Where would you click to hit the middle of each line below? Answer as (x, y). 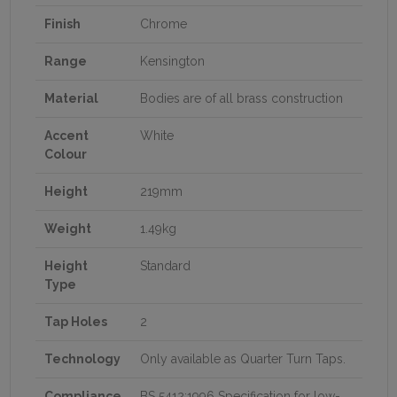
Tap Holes (76, 321)
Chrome (163, 23)
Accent (66, 135)
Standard (165, 265)
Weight (68, 228)
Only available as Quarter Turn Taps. (243, 358)
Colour (66, 154)
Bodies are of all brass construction (241, 98)
